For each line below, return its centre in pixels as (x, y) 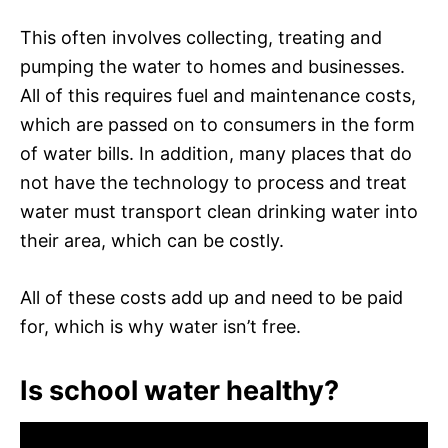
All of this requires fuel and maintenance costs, (218, 95)
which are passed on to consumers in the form (217, 124)
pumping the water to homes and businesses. (212, 66)
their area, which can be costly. (152, 240)
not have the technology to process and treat (213, 182)
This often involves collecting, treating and (201, 37)
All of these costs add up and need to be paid (211, 297)
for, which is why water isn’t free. (160, 326)
